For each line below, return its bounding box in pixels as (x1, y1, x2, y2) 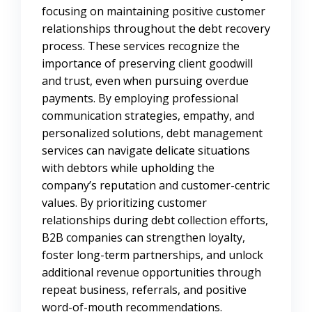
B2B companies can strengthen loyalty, (42, 230, 245, 246)
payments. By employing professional (42, 91, 238, 107)
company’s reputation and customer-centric (42, 178, 270, 194)
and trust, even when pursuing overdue (42, 73, 249, 89)
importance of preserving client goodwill (42, 56, 253, 72)
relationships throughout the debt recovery (42, 21, 270, 37)
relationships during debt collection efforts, (42, 212, 268, 228)
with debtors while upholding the (42, 160, 214, 176)
